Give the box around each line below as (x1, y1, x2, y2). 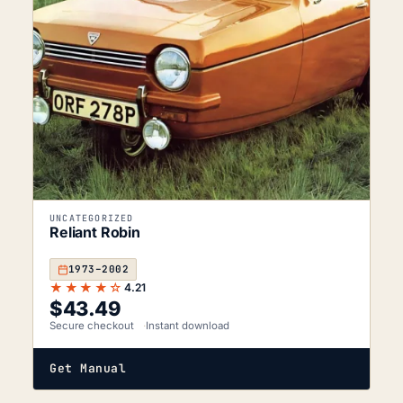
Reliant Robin (49, 223, 140, 242)
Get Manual (49, 361, 127, 377)
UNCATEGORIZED (49, 212, 134, 225)
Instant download (146, 319, 229, 333)
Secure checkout (49, 319, 134, 333)
